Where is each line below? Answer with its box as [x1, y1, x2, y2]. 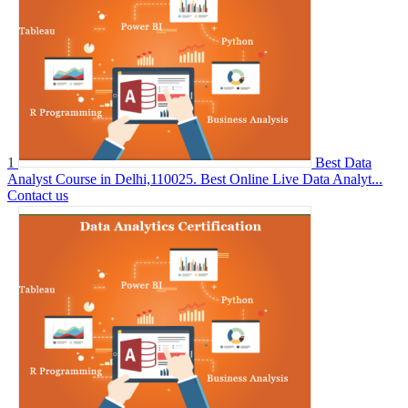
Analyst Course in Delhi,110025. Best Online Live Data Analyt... [7, 170, 382, 187]
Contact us [7, 187, 68, 203]
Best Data [315, 154, 372, 170]
